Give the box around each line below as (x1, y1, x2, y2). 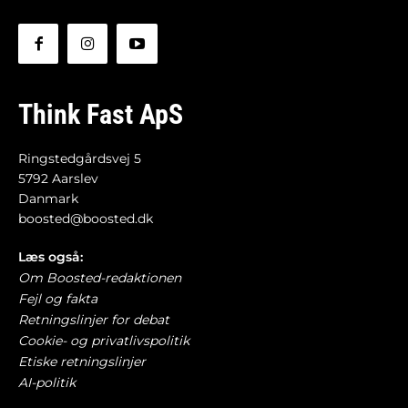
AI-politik (18, 373, 76, 391)
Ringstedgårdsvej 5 (18, 149, 141, 167)
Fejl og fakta (18, 290, 97, 307)
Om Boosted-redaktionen (18, 269, 181, 286)
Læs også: (18, 248, 83, 265)
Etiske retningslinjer (18, 352, 146, 370)
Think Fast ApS (18, 97, 183, 130)
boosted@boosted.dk (18, 209, 153, 227)
